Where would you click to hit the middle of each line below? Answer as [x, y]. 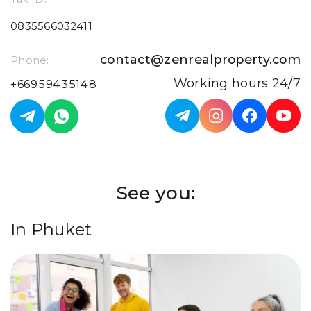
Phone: [30, 61]
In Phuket [51, 230]
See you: [155, 193]
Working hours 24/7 [237, 83]
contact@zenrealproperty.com [200, 60]
